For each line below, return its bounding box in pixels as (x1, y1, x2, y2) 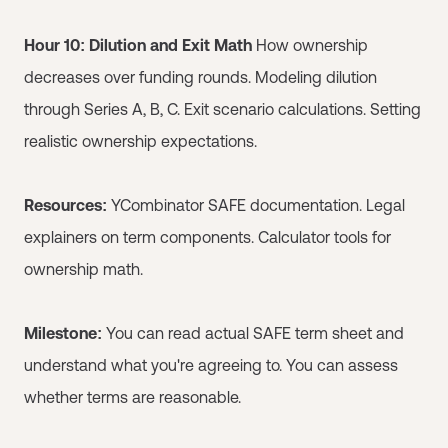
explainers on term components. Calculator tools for (24, 228, 391, 246)
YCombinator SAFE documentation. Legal (107, 196, 405, 214)
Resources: (24, 196, 107, 214)
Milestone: (24, 324, 102, 342)
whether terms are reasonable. (24, 388, 241, 406)
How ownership (252, 36, 368, 54)
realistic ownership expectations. (24, 132, 257, 150)
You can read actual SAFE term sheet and (102, 324, 404, 342)
